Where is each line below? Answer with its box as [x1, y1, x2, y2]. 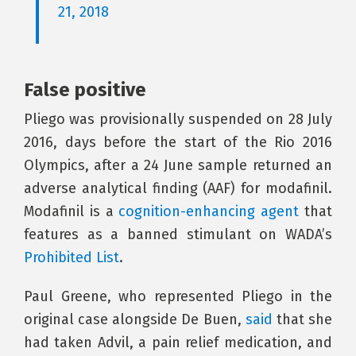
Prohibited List [24, 249, 119, 266]
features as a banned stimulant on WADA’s [24, 226, 332, 243]
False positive [24, 79, 146, 101]
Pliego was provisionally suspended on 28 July [24, 110, 332, 128]
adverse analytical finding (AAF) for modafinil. [24, 180, 332, 197]
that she [272, 311, 333, 328]
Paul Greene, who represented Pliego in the [24, 288, 332, 305]
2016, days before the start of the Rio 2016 [24, 133, 332, 151]
